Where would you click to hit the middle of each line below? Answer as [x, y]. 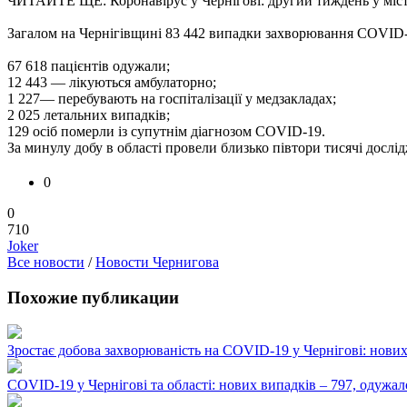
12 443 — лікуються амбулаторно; [112, 82]
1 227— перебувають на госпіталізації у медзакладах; [172, 98]
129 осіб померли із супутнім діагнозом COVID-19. [166, 131]
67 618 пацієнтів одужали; [89, 65]
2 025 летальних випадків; [89, 114]
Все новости [46, 262]
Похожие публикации [93, 297]
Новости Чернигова [157, 262]
